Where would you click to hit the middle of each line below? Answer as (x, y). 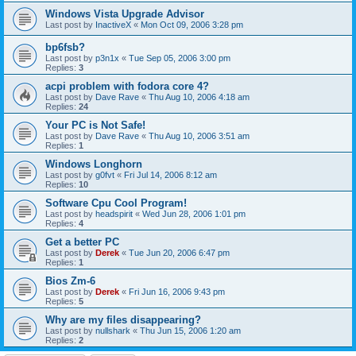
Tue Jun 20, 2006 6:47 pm (179, 253)
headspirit (114, 214)
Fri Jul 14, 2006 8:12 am (170, 175)
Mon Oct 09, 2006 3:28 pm (192, 25)
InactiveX (113, 25)
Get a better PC (82, 242)
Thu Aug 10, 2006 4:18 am (199, 97)
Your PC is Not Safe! (95, 126)
